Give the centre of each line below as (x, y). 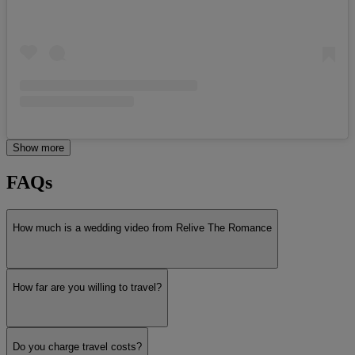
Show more (38, 148)
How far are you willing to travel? (87, 288)
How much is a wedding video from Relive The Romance (142, 228)
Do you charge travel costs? (77, 346)
